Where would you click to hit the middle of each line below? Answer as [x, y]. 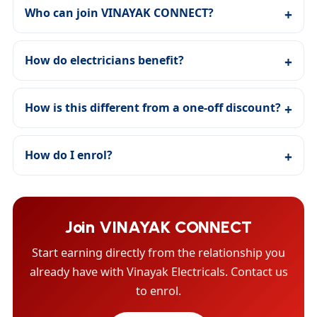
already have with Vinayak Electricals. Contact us [158, 271]
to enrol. [158, 290]
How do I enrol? [69, 155]
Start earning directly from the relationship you [158, 252]
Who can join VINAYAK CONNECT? [119, 12]
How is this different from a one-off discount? [153, 107]
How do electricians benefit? [104, 60]
